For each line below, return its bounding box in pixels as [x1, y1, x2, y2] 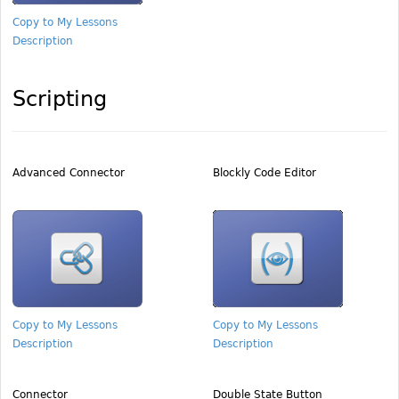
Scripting [12, 86, 107, 111]
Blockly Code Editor [213, 167, 316, 179]
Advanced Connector [12, 167, 125, 179]
